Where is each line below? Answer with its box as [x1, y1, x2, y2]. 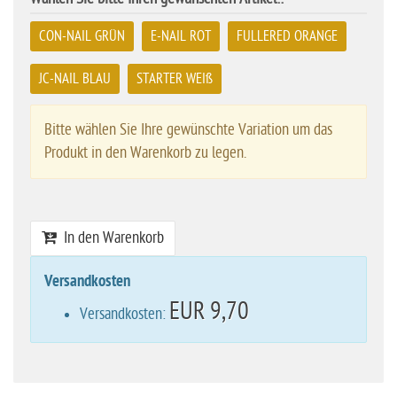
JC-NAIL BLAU [39, 71, 111, 88]
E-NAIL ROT [151, 28, 211, 45]
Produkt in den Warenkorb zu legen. [44, 144, 246, 163]
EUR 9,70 [169, 298, 249, 326]
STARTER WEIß [136, 71, 213, 88]
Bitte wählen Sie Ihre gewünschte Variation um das [44, 121, 332, 140]
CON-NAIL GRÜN [39, 28, 125, 45]
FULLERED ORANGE [237, 28, 338, 45]
